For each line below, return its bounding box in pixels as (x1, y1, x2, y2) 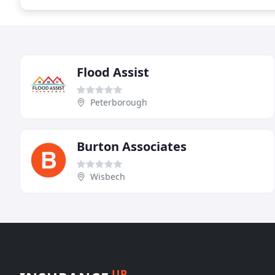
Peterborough (90, 96, 147, 108)
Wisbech (90, 170, 125, 182)
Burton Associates (77, 137, 187, 155)
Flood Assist (77, 63, 149, 80)
